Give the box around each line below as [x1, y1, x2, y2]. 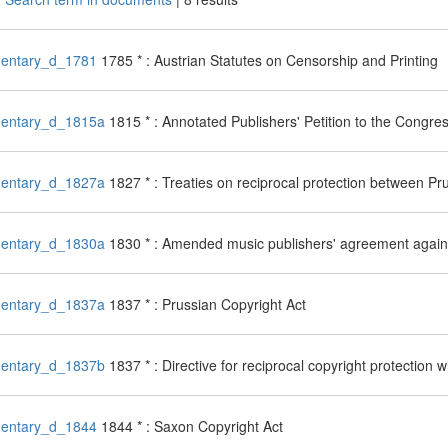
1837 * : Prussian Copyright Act [108, 294, 306, 314]
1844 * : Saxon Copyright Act [100, 416, 283, 436]
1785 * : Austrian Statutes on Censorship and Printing [100, 50, 438, 70]
